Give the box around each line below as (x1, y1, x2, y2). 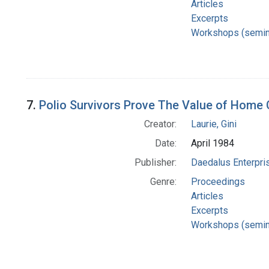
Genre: (150, 176, 177, 188)
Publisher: (134, 157, 177, 169)
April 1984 (190, 138, 234, 150)
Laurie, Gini (190, 118, 237, 130)
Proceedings (190, 176, 245, 188)
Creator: (144, 118, 177, 130)
